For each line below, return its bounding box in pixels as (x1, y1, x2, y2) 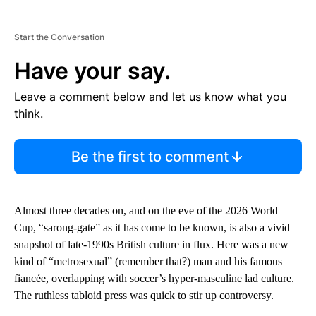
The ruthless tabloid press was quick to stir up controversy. (14, 289, 274, 302)
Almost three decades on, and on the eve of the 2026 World (14, 205, 278, 217)
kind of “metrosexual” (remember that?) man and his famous (14, 255, 282, 268)
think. (14, 107, 43, 121)
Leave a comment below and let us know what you (14, 90, 286, 104)
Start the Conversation (14, 32, 104, 43)
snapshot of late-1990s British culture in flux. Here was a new (14, 238, 288, 251)
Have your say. (14, 57, 171, 85)
